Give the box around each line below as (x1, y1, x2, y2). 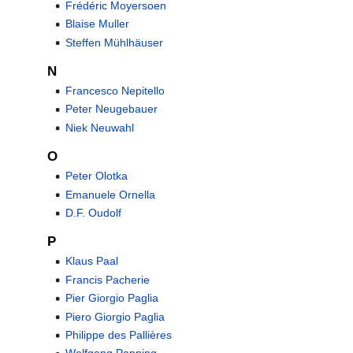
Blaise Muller (65, 17, 129, 31)
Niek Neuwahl (65, 121, 134, 134)
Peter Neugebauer (65, 102, 158, 116)
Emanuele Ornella (65, 188, 155, 201)
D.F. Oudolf (65, 206, 121, 219)
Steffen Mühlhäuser (65, 35, 163, 49)
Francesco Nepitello (65, 84, 165, 98)
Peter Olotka (65, 169, 128, 183)
